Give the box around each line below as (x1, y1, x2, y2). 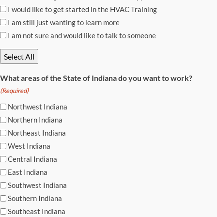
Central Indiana (8, 155, 57, 164)
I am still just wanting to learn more (8, 17, 120, 27)
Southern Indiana (8, 194, 62, 203)
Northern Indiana (8, 115, 62, 124)
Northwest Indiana (8, 102, 67, 111)
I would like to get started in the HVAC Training (8, 4, 157, 14)
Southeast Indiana (8, 207, 65, 216)
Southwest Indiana (8, 181, 67, 190)
